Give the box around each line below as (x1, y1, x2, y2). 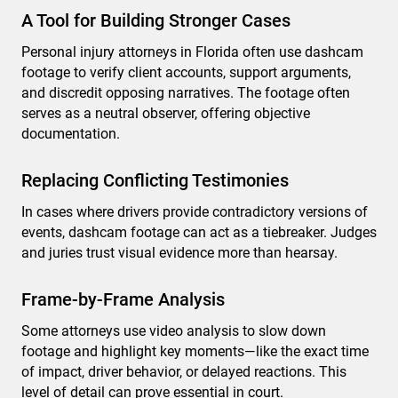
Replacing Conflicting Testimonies (21, 170, 289, 192)
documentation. (21, 125, 120, 143)
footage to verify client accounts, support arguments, (21, 64, 351, 82)
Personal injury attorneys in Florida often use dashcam (21, 44, 363, 61)
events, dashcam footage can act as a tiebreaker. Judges (21, 224, 377, 242)
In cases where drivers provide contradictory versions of (21, 203, 368, 221)
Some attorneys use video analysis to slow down (21, 322, 326, 340)
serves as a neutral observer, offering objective (21, 105, 310, 123)
